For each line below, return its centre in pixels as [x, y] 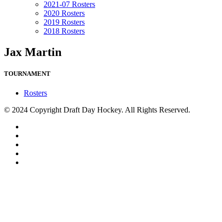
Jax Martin [33, 52]
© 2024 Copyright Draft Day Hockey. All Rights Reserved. [97, 110]
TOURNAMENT [27, 74]
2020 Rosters [64, 13]
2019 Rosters [64, 22]
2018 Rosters [64, 31]
